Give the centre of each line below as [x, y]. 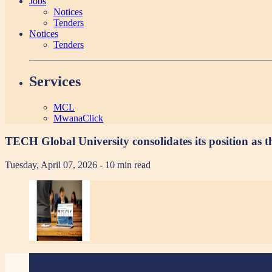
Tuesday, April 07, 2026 [52, 165]
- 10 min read [125, 165]
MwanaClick [78, 118]
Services [55, 81]
